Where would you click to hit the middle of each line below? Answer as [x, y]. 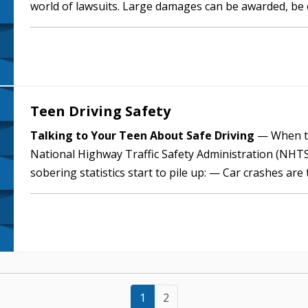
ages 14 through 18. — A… [97, 191]
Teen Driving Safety [100, 111]
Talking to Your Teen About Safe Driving [142, 135]
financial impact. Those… [93, 25]
